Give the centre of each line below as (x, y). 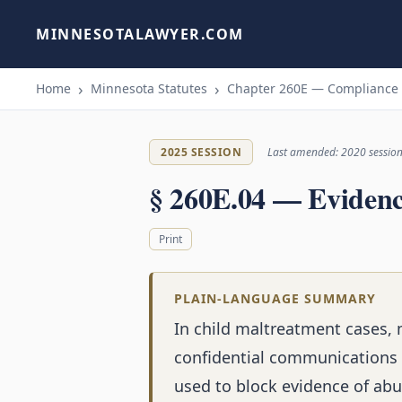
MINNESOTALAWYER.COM (140, 34)
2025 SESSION (201, 152)
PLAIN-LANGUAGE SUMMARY (275, 299)
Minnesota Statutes (149, 88)
